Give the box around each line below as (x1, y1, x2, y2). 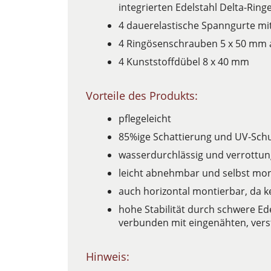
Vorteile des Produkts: (86, 88, 198, 103)
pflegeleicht (119, 112, 171, 125)
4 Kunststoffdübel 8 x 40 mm (119, 55, 252, 68)
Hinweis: (86, 249, 129, 264)
